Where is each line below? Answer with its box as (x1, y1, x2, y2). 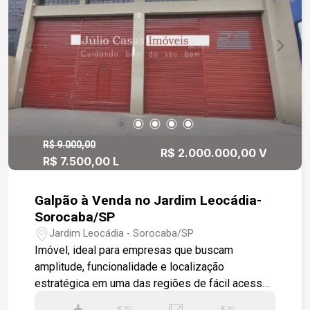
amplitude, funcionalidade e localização (35, 259, 225, 273)
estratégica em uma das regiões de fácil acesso (35, 276, 269, 290)
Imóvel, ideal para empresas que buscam (35, 243, 234, 257)
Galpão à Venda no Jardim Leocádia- (35, 192, 154, 208)
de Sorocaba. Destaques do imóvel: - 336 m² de (35, 293, 101, 307)
